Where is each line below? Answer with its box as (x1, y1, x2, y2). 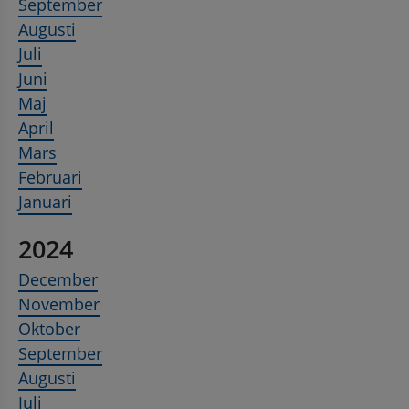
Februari (18, 166, 82, 189)
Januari (18, 191, 72, 214)
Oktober (18, 318, 80, 341)
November (18, 293, 100, 316)
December (18, 268, 98, 291)
